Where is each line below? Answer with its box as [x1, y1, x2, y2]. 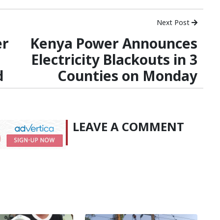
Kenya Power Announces [30, 34, 197, 53]
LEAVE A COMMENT [73, 118, 184, 135]
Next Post [157, 18, 192, 27]
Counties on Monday [57, 66, 197, 85]
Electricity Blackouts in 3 [31, 50, 197, 69]
